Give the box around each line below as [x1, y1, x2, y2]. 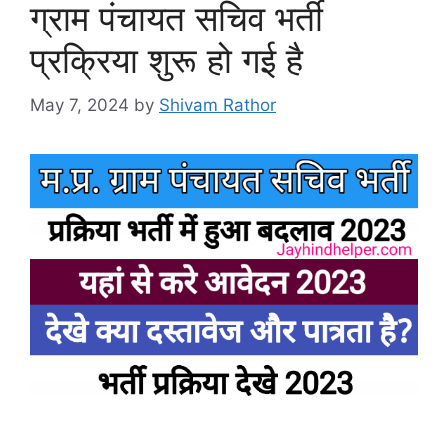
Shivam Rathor [159, 94, 276, 115]
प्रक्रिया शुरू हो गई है [30, 39, 303, 82]
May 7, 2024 [30, 94, 129, 115]
